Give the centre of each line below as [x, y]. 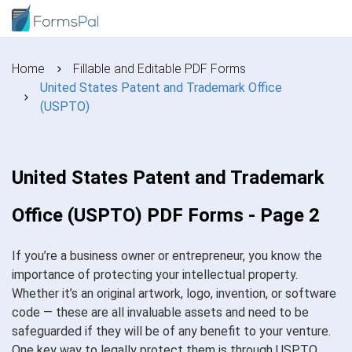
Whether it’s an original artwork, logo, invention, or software [174, 293]
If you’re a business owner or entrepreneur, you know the [167, 256]
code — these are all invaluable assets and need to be [160, 312]
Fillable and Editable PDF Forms [159, 69]
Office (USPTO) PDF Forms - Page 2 [166, 215]
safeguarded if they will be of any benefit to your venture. [171, 331]
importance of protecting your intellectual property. [155, 275]
